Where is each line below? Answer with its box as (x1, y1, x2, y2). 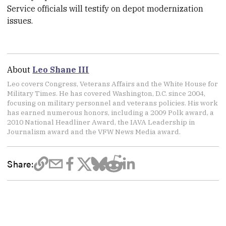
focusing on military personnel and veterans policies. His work (7, 98, 218, 108)
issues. (7, 15, 33, 26)
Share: (7, 157, 34, 171)
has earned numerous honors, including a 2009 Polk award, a (7, 108, 214, 118)
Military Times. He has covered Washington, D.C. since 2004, (7, 89, 206, 98)
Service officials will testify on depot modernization (7, 3, 204, 14)
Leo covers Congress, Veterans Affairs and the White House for (7, 79, 218, 89)
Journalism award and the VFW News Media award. (7, 127, 181, 137)
